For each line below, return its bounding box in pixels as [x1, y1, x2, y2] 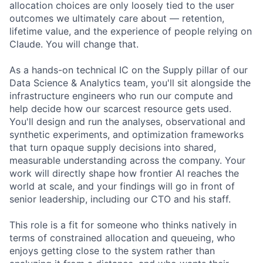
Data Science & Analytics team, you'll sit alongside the [9, 77, 251, 89]
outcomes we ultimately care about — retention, [9, 12, 224, 24]
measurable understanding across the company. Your [9, 154, 245, 166]
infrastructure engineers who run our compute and [9, 90, 233, 102]
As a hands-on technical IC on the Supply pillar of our [9, 64, 248, 76]
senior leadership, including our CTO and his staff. [9, 193, 231, 205]
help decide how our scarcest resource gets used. [9, 103, 231, 114]
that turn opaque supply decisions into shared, [9, 141, 216, 153]
